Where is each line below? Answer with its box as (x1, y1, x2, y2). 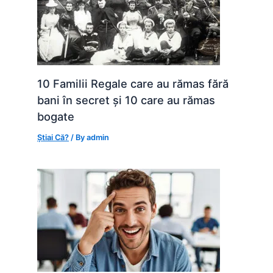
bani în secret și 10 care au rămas (37, 93, 216, 107)
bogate (37, 109, 75, 123)
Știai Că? (37, 132, 69, 142)
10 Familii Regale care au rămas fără (37, 76, 229, 90)
